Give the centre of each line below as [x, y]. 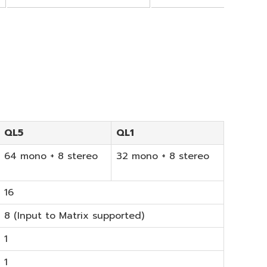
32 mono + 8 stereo [163, 156]
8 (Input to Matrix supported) [74, 215]
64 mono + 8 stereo [51, 156]
